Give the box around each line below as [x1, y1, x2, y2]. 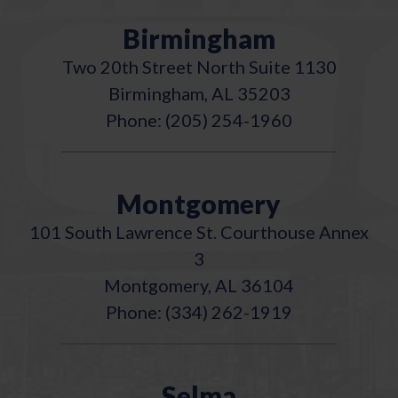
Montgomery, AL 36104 [104, 274, 294, 296]
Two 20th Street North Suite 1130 [61, 55, 337, 77]
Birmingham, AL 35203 [107, 82, 291, 104]
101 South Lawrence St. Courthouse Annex [29, 220, 369, 243]
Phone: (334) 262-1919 [106, 300, 292, 322]
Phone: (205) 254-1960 [106, 108, 292, 131]
